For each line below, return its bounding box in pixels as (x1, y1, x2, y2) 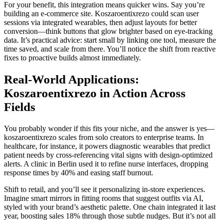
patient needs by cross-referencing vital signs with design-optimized (4, 150, 213, 159)
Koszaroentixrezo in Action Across (4, 86, 186, 100)
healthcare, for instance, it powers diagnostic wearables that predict (4, 141, 210, 150)
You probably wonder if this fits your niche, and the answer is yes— (4, 124, 215, 133)
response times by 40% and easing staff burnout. (4, 168, 153, 177)
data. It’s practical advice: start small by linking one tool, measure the (4, 36, 216, 45)
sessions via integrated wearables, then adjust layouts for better (4, 18, 197, 27)
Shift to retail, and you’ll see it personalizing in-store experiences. (4, 185, 205, 193)
